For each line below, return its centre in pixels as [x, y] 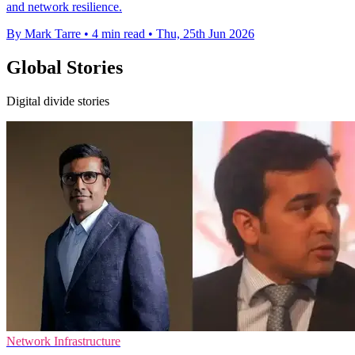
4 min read [118, 34]
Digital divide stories [58, 101]
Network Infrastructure [63, 342]
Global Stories [65, 68]
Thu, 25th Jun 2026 [205, 34]
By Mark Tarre [44, 34]
